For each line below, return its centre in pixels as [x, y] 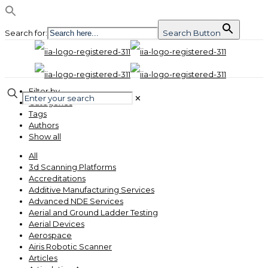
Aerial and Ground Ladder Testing [93, 212]
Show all [45, 136]
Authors [44, 125]
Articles [43, 258]
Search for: [26, 33]
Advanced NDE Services [76, 201]
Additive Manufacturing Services [92, 190]
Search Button [192, 33]
